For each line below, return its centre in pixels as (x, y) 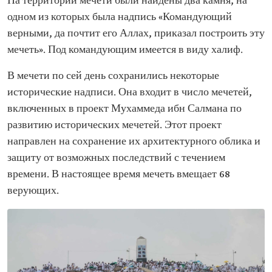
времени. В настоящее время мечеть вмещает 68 (119, 174)
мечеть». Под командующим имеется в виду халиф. (125, 50)
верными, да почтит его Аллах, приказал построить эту (136, 33)
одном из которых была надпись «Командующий (120, 17)
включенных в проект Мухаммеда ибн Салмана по (124, 109)
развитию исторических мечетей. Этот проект (114, 125)
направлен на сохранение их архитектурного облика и (134, 141)
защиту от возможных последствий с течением (116, 158)
